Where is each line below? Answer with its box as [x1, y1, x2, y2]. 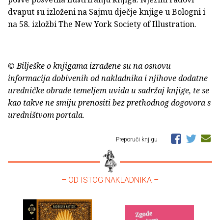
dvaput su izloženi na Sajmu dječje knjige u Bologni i [8, 6, 205, 18]
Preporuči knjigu [116, 136, 159, 143]
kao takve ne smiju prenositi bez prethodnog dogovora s [8, 97, 211, 109]
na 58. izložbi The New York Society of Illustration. [8, 19, 196, 30]
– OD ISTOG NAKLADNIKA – [61, 175, 159, 185]
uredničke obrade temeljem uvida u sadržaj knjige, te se [8, 85, 209, 96]
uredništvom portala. [8, 110, 84, 121]
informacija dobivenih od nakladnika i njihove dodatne [8, 73, 208, 84]
